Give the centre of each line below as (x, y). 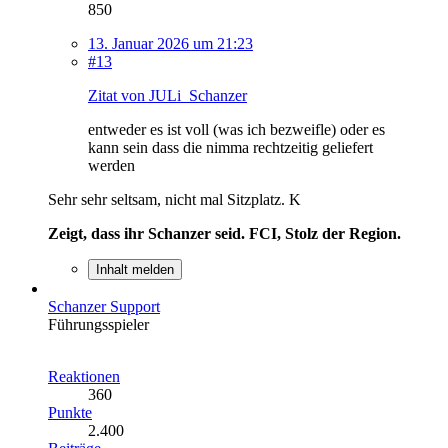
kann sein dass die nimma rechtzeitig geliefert (230, 148)
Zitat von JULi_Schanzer (167, 96)
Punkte (70, 413)
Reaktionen (84, 377)
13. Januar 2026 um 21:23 (170, 44)
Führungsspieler (98, 325)
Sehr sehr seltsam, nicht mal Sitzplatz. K (174, 200)
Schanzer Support (104, 307)
